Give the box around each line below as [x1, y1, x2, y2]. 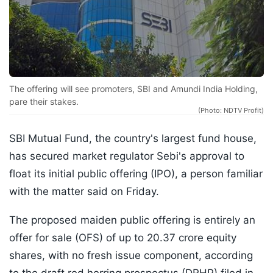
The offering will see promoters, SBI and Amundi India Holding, [9, 83, 258, 94]
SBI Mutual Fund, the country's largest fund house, [9, 132, 257, 145]
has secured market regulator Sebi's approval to [9, 150, 244, 163]
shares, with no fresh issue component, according [9, 249, 253, 262]
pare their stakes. [9, 96, 79, 107]
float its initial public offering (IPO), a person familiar [9, 168, 263, 180]
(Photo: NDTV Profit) [198, 106, 264, 115]
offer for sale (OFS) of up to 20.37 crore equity [9, 232, 236, 244]
